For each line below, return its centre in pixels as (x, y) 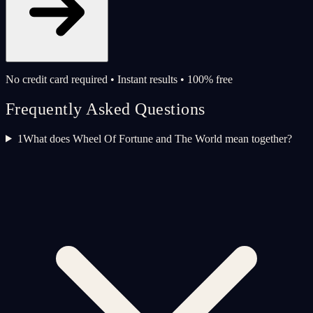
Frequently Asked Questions (105, 109)
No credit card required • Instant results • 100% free (119, 79)
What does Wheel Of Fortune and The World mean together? (157, 138)
